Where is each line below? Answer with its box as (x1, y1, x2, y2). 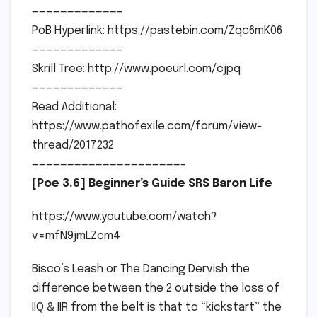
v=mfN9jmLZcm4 (32, 230, 120, 243)
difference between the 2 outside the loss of (32, 282, 279, 295)
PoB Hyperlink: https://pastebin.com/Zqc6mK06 (32, 25, 282, 38)
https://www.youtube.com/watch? (32, 211, 217, 224)
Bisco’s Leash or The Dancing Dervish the (32, 263, 250, 276)
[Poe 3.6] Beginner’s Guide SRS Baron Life (32, 178, 272, 190)
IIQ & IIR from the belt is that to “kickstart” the (32, 301, 282, 314)
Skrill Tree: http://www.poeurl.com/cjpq (32, 63, 241, 76)
